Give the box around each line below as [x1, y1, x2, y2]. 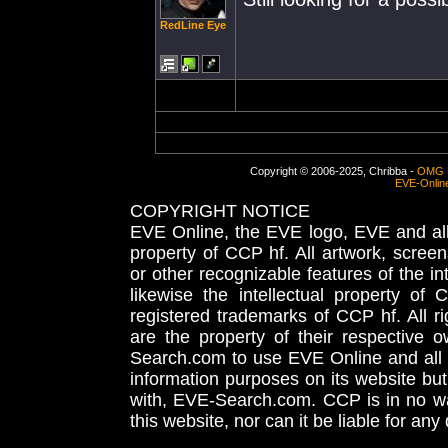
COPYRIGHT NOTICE [130, 201, 310, 221]
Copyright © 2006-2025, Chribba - [249, 165, 417, 177]
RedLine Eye [160, 19, 226, 31]
